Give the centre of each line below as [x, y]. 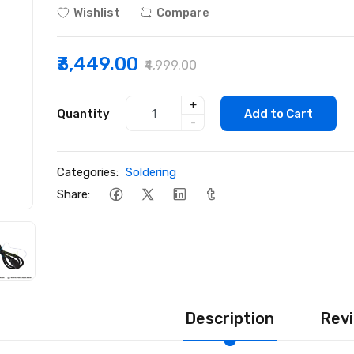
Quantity [84, 113]
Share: [74, 194]
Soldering [151, 172]
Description [230, 318]
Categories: [88, 172]
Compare [183, 13]
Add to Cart [279, 113]
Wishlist [97, 13]
